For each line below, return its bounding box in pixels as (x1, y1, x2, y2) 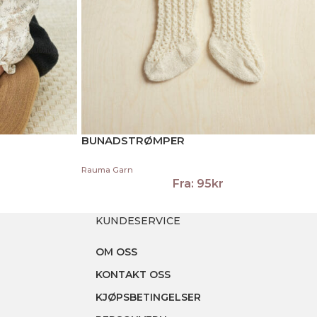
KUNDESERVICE (95, 214, 180, 227)
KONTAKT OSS (95, 267, 171, 281)
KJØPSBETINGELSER (95, 290, 201, 304)
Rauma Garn (81, 164, 133, 175)
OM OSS (95, 245, 137, 258)
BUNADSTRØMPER (81, 134, 185, 148)
